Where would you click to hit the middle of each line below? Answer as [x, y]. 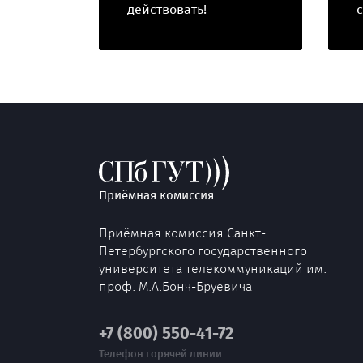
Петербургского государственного [203, 251]
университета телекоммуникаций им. [213, 269]
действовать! [167, 9]
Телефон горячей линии [160, 354]
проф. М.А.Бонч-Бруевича [175, 286]
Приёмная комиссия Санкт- [182, 233]
